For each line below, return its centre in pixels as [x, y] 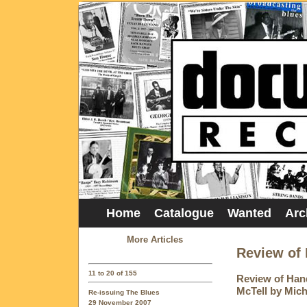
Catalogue [184, 213]
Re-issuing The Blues [124, 292]
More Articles [155, 240]
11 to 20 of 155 [113, 273]
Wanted [249, 213]
